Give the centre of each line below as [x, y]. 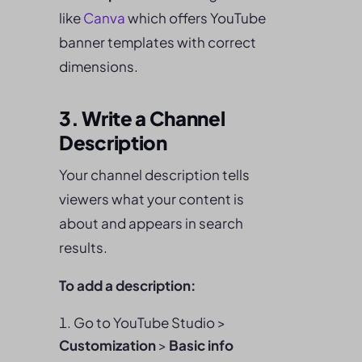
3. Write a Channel [142, 118]
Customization [107, 345]
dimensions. [99, 66]
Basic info [201, 345]
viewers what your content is [152, 199]
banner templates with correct [158, 42]
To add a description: [127, 285]
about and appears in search [151, 223]
